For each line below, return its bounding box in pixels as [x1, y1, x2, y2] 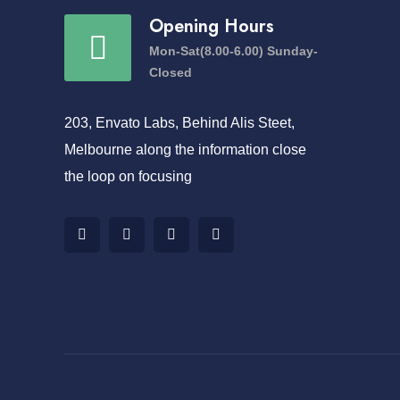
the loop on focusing [64, 168, 192, 184]
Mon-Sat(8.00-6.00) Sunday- [149, 43, 318, 58]
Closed [149, 64, 192, 79]
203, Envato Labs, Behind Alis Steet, [64, 114, 295, 130]
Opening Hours [149, 12, 274, 39]
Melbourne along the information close [64, 141, 306, 157]
